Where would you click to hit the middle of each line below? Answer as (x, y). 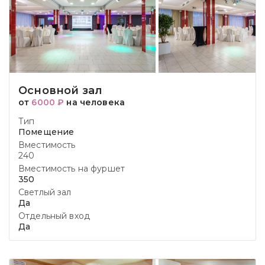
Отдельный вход (54, 216)
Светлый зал (45, 192)
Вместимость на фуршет (72, 169)
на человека (94, 102)
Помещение (46, 132)
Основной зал (61, 91)
